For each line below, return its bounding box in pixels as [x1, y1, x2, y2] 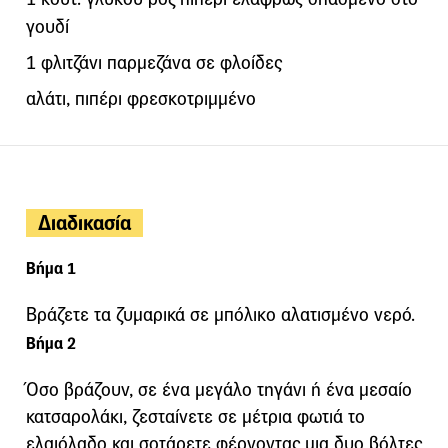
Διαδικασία [38, 210, 131, 236]
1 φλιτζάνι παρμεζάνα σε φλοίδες [26, 51, 282, 74]
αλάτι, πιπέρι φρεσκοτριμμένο [26, 87, 256, 110]
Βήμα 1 [26, 258, 76, 279]
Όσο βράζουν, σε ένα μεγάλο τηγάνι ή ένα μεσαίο [26, 378, 412, 401]
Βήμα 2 [26, 333, 76, 354]
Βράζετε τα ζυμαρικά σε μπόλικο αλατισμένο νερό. [26, 303, 415, 326]
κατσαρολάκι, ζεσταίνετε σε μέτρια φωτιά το [26, 405, 365, 428]
